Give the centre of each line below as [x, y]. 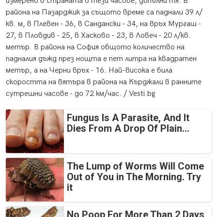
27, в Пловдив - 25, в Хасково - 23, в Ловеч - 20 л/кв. [98, 36]
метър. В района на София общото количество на [95, 47]
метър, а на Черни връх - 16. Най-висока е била [89, 70]
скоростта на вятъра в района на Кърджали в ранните [104, 82]
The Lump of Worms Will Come [135, 166]
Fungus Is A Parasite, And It [128, 118]
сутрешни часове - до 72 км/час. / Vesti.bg [81, 94]
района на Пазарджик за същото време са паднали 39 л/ [104, 12]
